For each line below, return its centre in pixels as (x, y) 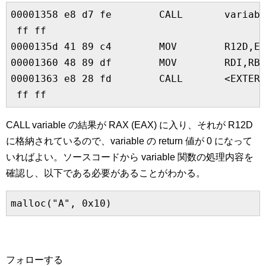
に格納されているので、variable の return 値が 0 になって (129, 141)
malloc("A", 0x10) (61, 203)
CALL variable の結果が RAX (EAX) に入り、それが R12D (129, 125)
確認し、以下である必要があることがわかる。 (106, 173)
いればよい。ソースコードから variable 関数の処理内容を (130, 157)
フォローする (34, 260)
